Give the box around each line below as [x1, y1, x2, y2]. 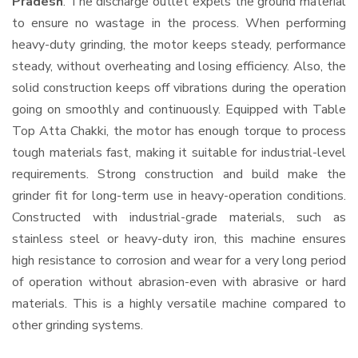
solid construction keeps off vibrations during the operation [12, 79, 346, 97]
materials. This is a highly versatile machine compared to [12, 295, 346, 312]
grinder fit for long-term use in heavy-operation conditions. [12, 187, 346, 205]
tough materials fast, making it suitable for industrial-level [12, 144, 346, 161]
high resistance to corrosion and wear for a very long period [12, 252, 346, 269]
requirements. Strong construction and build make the [12, 165, 346, 183]
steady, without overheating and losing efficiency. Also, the [12, 58, 346, 75]
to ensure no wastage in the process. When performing [12, 14, 346, 32]
